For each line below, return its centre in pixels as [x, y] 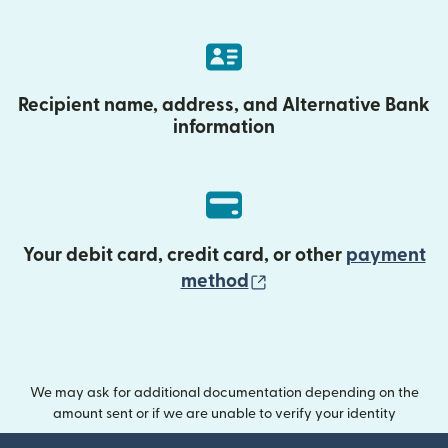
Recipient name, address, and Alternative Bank [224, 105]
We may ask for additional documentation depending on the [224, 393]
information [224, 127]
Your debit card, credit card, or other [184, 255]
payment [385, 255]
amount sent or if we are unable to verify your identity [224, 414]
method [214, 281]
